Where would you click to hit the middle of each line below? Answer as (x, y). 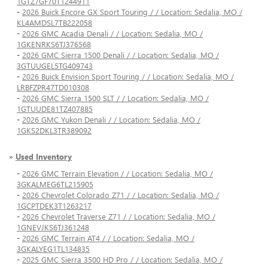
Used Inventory (44, 157)
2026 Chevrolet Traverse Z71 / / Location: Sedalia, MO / (119, 217)
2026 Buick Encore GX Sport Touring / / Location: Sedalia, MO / (132, 12)
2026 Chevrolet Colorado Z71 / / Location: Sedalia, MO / (121, 195)
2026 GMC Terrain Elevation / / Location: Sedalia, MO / (118, 173)
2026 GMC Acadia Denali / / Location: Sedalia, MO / (112, 33)
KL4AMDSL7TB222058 (54, 23)
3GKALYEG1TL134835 (53, 249)
